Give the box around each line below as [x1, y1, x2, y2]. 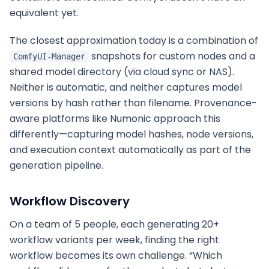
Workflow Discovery [10, 193, 130, 210]
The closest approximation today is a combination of [10, 34, 258, 47]
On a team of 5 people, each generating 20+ [10, 217, 219, 231]
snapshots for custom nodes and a [89, 49, 255, 63]
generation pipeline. [10, 159, 103, 172]
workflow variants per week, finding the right [10, 233, 219, 247]
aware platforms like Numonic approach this [10, 112, 220, 125]
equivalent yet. [10, 6, 79, 20]
